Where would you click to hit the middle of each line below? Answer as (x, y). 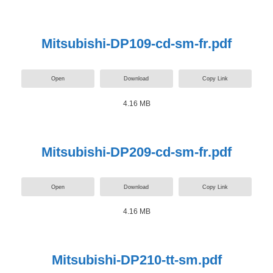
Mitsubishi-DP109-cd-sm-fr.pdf (136, 44)
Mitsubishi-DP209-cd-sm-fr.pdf (136, 152)
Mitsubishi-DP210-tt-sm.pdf (136, 260)
